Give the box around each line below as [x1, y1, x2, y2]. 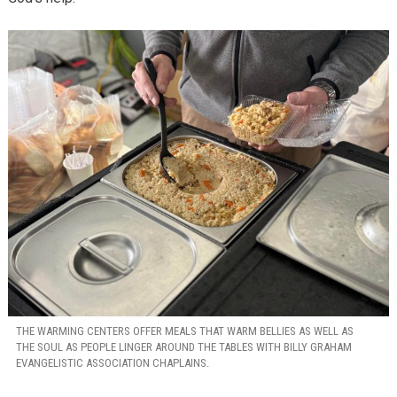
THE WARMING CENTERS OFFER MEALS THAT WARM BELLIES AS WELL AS [15, 324, 354, 339]
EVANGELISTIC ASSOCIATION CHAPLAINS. [15, 356, 209, 370]
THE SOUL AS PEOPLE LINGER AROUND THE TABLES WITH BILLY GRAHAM [15, 340, 352, 354]
